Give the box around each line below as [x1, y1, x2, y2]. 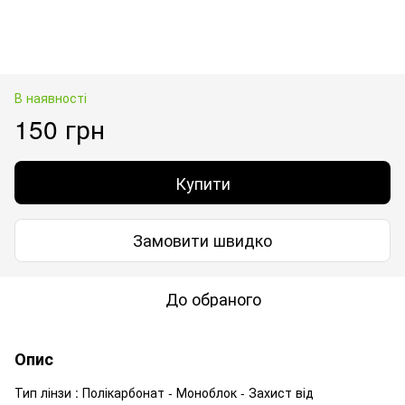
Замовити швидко [133, 228, 272, 252]
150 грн [14, 109, 105, 146]
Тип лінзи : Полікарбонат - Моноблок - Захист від [14, 382, 314, 401]
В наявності [14, 88, 87, 107]
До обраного [165, 286, 261, 310]
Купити [174, 170, 231, 194]
